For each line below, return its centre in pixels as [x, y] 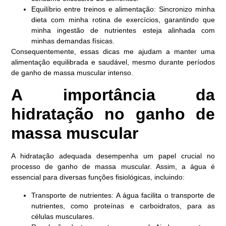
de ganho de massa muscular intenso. [72, 72]
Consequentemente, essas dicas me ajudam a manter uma [113, 51]
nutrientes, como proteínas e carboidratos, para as [123, 206]
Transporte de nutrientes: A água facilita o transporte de [123, 195]
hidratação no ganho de [113, 114]
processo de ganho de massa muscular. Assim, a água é [113, 167]
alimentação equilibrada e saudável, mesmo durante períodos [113, 62]
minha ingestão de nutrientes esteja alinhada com [123, 30]
